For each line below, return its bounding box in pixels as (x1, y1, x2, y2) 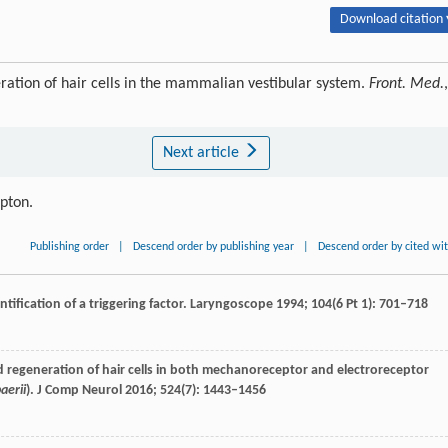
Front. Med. (369, 75, 444, 92)
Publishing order (30, 240, 110, 253)
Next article (162, 144, 243, 161)
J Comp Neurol (37, 382, 122, 398)
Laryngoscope (190, 296, 273, 312)
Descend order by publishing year (133, 240, 295, 253)
